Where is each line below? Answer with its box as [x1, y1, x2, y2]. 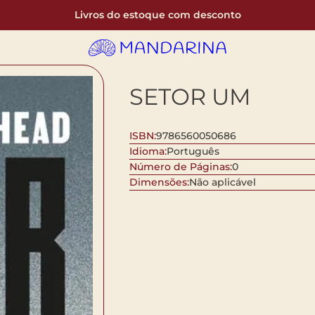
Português [166, 145, 219, 158]
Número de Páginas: [129, 160, 232, 174]
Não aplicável [188, 176, 256, 189]
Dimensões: [129, 176, 189, 189]
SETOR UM [129, 82, 251, 110]
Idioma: [129, 145, 167, 158]
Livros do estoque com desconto [74, 8, 241, 21]
